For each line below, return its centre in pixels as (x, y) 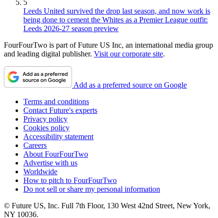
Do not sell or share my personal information (92, 189)
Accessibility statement (58, 137)
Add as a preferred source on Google (130, 85)
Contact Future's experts (60, 110)
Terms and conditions (56, 102)
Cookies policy (46, 128)
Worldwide (40, 172)
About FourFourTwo (56, 154)
